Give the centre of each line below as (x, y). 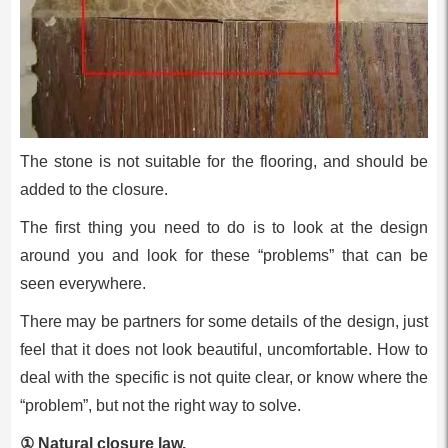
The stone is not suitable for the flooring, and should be (224, 162)
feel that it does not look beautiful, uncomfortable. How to (224, 350)
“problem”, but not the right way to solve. (160, 406)
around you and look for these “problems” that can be (224, 256)
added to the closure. (93, 190)
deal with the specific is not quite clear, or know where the (224, 378)
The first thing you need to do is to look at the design (224, 228)
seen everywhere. (82, 284)
